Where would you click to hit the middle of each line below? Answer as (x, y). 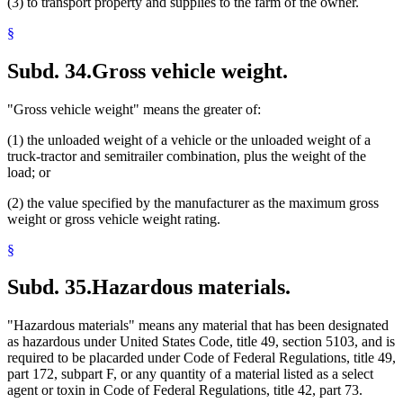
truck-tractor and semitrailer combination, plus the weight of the (187, 156)
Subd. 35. (49, 287)
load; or (29, 172)
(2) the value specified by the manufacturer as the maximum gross (193, 202)
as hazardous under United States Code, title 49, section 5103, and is (201, 342)
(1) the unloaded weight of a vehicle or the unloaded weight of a (189, 139)
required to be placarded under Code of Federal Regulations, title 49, (201, 358)
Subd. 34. (49, 71)
